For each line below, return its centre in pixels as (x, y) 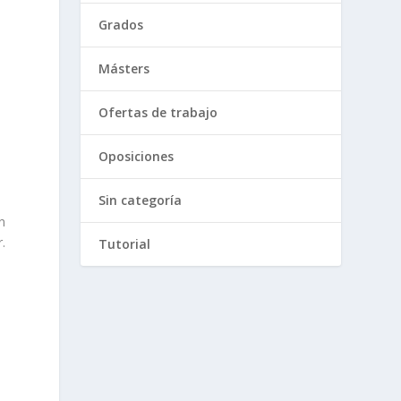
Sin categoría (141, 200)
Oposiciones (137, 156)
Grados (121, 24)
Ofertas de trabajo (158, 112)
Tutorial (125, 243)
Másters (124, 68)
